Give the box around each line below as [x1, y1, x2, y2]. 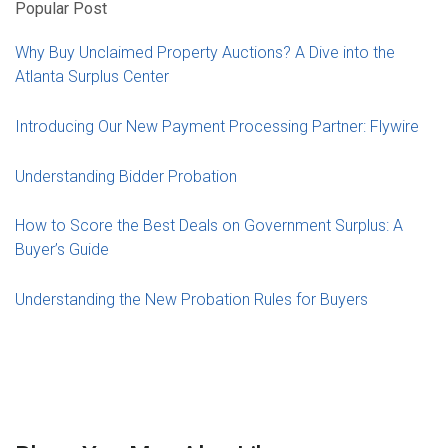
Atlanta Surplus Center [15, 66, 169, 86]
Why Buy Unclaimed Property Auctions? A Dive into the [15, 42, 395, 62]
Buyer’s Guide [15, 239, 109, 259]
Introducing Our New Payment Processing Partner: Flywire [15, 116, 419, 136]
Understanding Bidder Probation [15, 166, 237, 186]
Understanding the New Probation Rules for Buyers [15, 289, 368, 309]
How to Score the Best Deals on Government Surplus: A [15, 215, 403, 235]
